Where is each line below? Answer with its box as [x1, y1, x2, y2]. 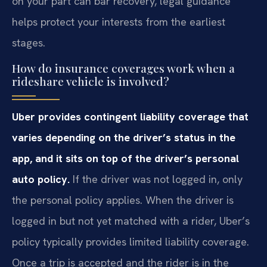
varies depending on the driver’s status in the [12, 130, 235, 144]
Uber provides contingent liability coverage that [12, 109, 249, 123]
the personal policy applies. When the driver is [12, 193, 234, 207]
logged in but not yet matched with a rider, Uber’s [12, 213, 250, 228]
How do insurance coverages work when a [12, 60, 235, 76]
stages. [12, 35, 45, 49]
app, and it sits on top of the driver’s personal [12, 151, 239, 165]
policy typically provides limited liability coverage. [12, 234, 249, 249]
